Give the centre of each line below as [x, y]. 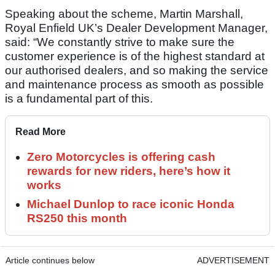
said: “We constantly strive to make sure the [120, 42]
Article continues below [50, 261]
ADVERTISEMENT [233, 261]
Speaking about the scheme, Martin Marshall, [124, 14]
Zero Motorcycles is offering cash [121, 157]
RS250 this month [77, 219]
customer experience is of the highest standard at [135, 56]
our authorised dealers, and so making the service [137, 71]
